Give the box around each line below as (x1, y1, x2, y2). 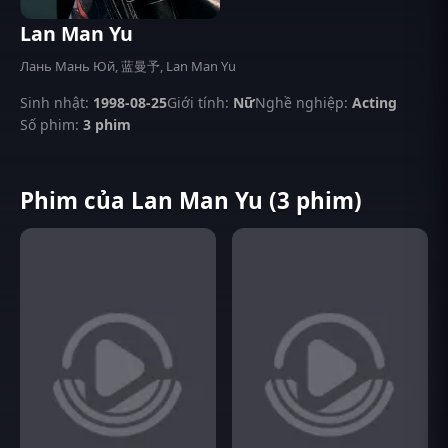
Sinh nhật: (20, 93, 89, 112)
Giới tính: (167, 93, 229, 112)
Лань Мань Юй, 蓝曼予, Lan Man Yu (20, 57, 236, 75)
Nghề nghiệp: (255, 93, 348, 112)
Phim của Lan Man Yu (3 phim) (20, 184, 362, 216)
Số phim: (20, 115, 79, 134)
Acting (352, 93, 397, 112)
